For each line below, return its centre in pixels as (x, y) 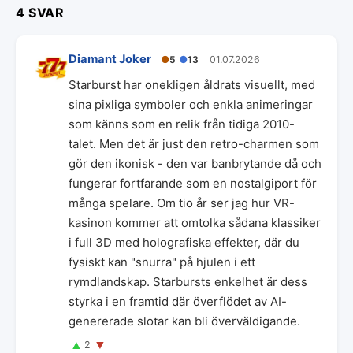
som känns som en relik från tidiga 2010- (182, 124)
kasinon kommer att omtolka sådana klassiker (195, 223)
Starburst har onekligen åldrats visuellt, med (192, 85)
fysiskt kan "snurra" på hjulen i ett (162, 262)
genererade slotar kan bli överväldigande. (184, 321)
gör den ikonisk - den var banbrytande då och (195, 163)
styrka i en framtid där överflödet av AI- (178, 301)
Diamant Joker (110, 59)
